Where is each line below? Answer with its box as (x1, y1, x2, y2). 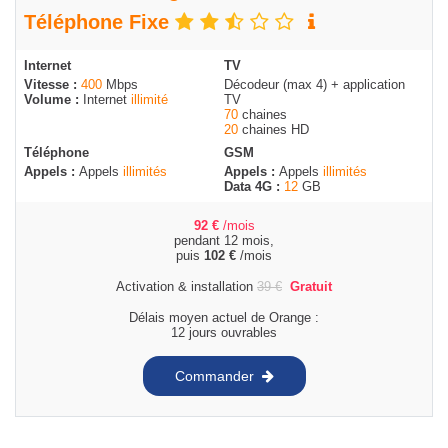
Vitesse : (24, 77, 81, 93)
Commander (174, 367, 254, 384)
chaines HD (238, 122, 309, 138)
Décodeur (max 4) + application (224, 77, 405, 93)
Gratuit (290, 279, 332, 295)
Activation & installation (116, 279, 257, 295)
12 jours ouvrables (171, 325, 277, 341)
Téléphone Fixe (24, 11, 175, 34)
